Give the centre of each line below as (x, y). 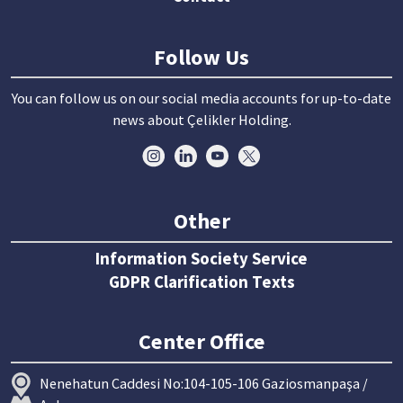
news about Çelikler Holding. (201, 119)
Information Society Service (201, 258)
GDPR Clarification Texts (201, 281)
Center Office (201, 342)
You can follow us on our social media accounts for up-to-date (201, 98)
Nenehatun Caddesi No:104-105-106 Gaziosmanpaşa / (204, 383)
